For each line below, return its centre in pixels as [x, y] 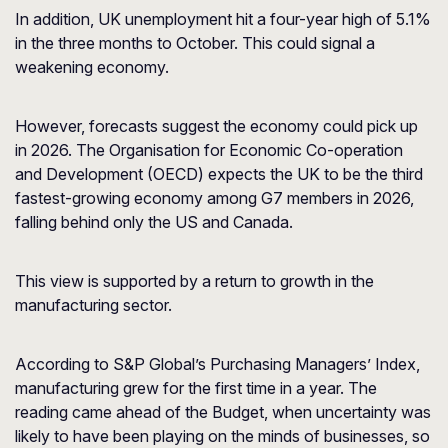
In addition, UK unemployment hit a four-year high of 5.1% [223, 19]
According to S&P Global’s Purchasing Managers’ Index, [217, 364]
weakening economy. [92, 67]
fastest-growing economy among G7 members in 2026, [214, 198]
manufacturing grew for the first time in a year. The [196, 388]
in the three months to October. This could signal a [195, 43]
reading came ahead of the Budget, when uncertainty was [223, 412]
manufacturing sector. [93, 305]
